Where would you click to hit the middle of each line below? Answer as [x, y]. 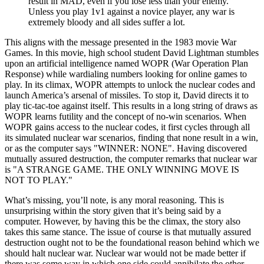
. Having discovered [209, 148]
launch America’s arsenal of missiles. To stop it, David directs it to [127, 95]
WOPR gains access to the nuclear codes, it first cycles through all [127, 127]
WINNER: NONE [133, 148]
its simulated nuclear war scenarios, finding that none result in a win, [131, 138]
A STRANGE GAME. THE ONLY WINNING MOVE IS [128, 170]
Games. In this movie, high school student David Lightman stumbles [132, 53]
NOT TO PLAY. [37, 180]
